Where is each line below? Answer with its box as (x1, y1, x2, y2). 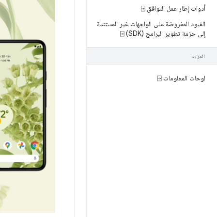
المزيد (191, 53, 205, 60)
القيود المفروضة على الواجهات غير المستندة (97, 19, 205, 28)
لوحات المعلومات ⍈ (161, 74, 205, 82)
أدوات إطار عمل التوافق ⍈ (145, 4, 205, 13)
